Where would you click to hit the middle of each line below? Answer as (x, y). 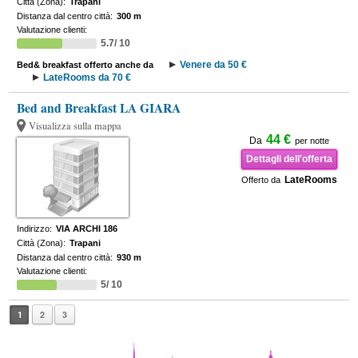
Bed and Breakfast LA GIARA (99, 108)
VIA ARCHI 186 (87, 229)
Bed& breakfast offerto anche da (86, 65)
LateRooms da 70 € (88, 78)
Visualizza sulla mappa (76, 126)
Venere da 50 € (214, 65)
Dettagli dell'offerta (289, 159)
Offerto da (261, 180)
